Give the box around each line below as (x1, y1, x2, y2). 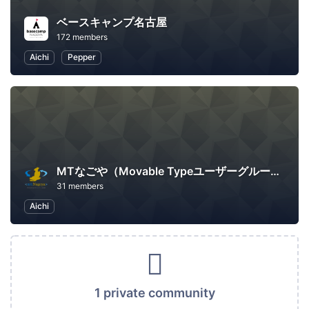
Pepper (67, 52, 96, 63)
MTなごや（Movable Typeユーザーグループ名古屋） (270, 164, 279, 179)
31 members (57, 181, 103, 192)
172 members (57, 32, 108, 43)
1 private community (94, 286, 215, 300)
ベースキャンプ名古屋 (57, 15, 167, 30)
